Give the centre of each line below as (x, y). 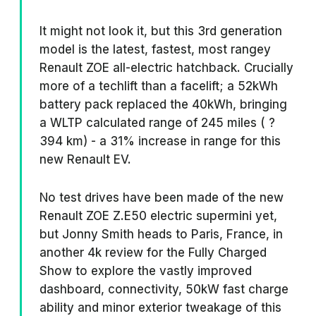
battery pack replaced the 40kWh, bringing (163, 105)
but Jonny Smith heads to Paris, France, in (161, 235)
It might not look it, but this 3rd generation (161, 31)
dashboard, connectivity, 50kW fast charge (164, 290)
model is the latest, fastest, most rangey (155, 50)
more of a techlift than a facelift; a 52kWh (159, 86)
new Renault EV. (85, 160)
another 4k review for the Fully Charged (153, 253)
